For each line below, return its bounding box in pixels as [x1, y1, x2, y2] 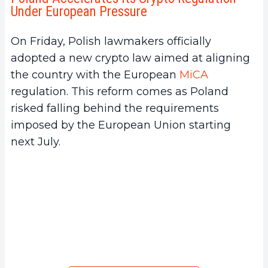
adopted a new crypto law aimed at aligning [11, 51, 250, 65]
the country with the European [11, 68, 179, 81]
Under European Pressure [11, 3, 147, 20]
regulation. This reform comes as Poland [11, 84, 229, 98]
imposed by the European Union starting [11, 118, 231, 132]
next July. [11, 135, 60, 148]
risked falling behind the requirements [11, 101, 219, 115]
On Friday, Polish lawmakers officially [11, 34, 211, 48]
